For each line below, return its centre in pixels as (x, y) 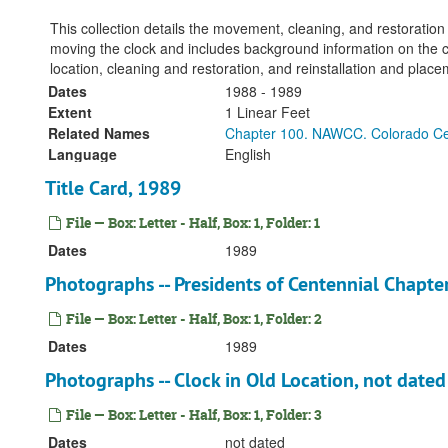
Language (82, 154)
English (248, 154)
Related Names (99, 133)
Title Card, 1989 (113, 188)
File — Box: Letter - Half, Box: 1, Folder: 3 (192, 414)
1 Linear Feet (267, 112)
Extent (70, 112)
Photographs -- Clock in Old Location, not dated (245, 380)
